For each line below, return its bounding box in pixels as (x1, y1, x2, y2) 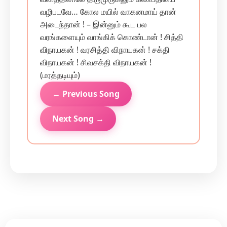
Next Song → (52, 113, 104, 124)
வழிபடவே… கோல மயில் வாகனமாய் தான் (40, 6, 176, 17)
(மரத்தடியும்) (40, 69, 80, 81)
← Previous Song (52, 88, 120, 99)
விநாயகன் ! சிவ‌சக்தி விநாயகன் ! (40, 57, 152, 68)
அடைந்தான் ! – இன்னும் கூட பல (40, 19, 147, 30)
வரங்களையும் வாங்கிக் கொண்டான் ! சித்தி (40, 31, 183, 43)
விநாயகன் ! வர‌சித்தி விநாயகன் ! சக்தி (40, 44, 170, 55)
